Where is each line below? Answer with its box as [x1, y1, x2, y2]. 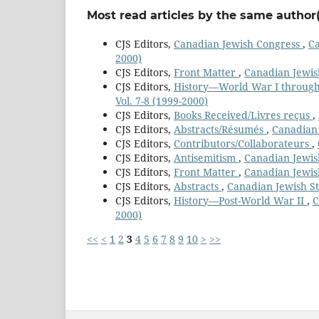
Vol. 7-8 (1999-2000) [115, 94, 208, 108]
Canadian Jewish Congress [174, 37, 303, 51]
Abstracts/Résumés [174, 122, 266, 137]
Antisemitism [174, 151, 239, 165]
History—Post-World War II [174, 194, 307, 208]
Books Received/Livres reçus [174, 108, 313, 122]
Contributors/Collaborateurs [174, 137, 312, 151]
